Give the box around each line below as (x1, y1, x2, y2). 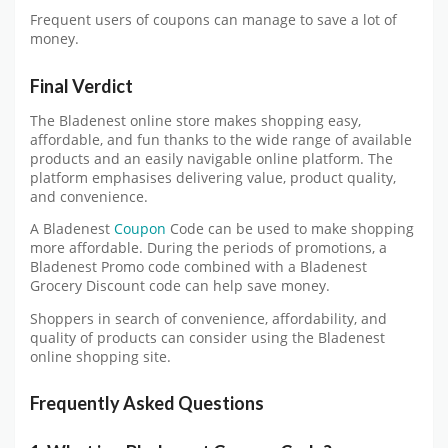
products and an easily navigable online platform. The (30, 149, 393, 168)
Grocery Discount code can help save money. (30, 277, 330, 296)
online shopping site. (30, 347, 171, 366)
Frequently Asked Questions (30, 392, 264, 415)
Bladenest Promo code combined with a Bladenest (30, 258, 367, 277)
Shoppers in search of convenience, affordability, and (30, 309, 387, 328)
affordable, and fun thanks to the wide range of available (30, 130, 412, 149)
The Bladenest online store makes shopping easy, (30, 111, 361, 130)
